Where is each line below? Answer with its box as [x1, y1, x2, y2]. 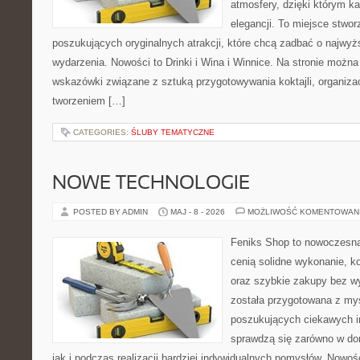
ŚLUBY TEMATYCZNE [131, 128, 215, 137]
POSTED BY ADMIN [73, 207, 150, 216]
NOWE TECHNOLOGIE [52, 175, 250, 193]
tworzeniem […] [52, 95, 125, 107]
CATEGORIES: [73, 128, 131, 137]
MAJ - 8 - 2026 [170, 207, 225, 216]
